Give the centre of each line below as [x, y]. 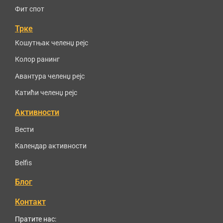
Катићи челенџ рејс [46, 93]
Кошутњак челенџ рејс [52, 43]
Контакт [30, 202]
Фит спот [30, 9]
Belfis [23, 163]
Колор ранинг [37, 59]
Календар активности [51, 146]
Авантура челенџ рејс [50, 76]
